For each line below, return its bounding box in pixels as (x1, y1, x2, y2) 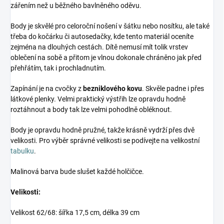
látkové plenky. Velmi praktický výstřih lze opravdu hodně (10, 95, 185, 103)
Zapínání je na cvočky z (10, 84, 83, 93)
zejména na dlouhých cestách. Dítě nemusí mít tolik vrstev (10, 43, 188, 51)
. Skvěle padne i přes (142, 84, 204, 93)
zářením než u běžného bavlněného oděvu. (10, 1, 141, 10)
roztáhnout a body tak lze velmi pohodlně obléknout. (10, 105, 173, 114)
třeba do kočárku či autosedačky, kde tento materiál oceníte (10, 32, 193, 41)
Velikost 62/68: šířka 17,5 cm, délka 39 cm (10, 208, 139, 217)
